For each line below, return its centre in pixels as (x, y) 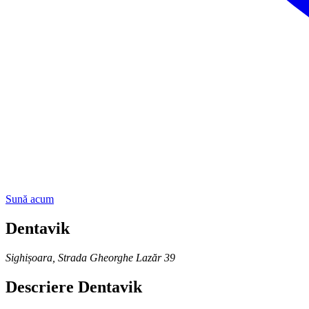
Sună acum (30, 199)
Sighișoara (29, 257)
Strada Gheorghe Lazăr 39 (117, 257)
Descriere (40, 287)
